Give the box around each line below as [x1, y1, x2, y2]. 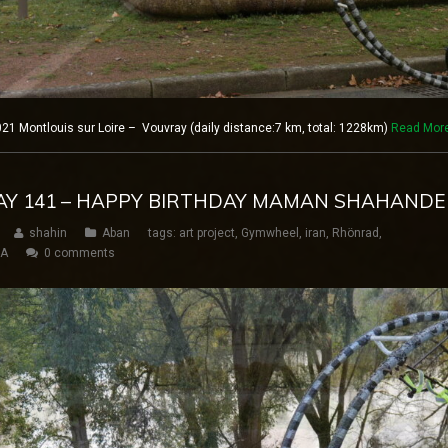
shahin [29, 225, 67, 240]
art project [179, 225, 235, 240]
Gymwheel [241, 225, 299, 240]
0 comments [44, 245, 115, 260]
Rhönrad [332, 225, 379, 240]
